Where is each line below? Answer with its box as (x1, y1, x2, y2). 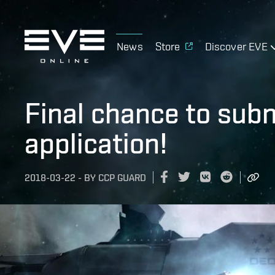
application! (25, 126, 168, 160)
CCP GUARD (98, 172, 146, 184)
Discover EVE (204, 39, 268, 53)
